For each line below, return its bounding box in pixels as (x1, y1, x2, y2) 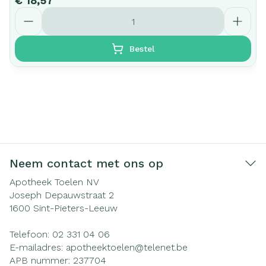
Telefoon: (9, 229, 52, 240)
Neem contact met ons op (9, 156, 163, 170)
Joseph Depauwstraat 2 (9, 189, 114, 201)
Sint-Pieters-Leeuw (33, 202, 118, 214)
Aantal (14, 7, 44, 18)
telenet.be (144, 242, 188, 253)
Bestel (129, 44, 154, 53)
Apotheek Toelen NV (9, 176, 99, 188)
